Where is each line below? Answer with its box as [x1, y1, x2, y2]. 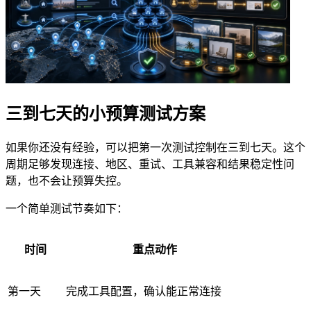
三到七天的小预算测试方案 [6, 104, 205, 123]
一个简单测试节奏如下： [6, 202, 128, 215]
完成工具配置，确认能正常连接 [66, 285, 221, 297]
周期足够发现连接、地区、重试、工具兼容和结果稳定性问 [6, 158, 294, 170]
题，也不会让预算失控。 [6, 174, 128, 187]
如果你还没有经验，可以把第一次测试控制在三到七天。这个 [6, 141, 305, 153]
